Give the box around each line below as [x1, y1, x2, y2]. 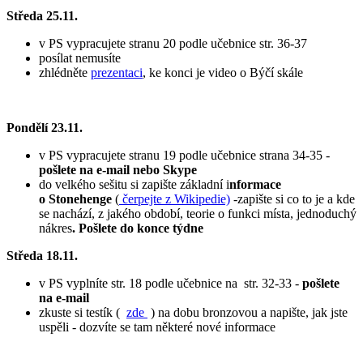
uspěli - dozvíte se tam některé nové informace [39, 320, 275, 335]
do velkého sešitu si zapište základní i [39, 177, 229, 192]
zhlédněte [39, 66, 91, 80]
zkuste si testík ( [39, 305, 126, 320]
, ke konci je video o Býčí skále [143, 66, 303, 80]
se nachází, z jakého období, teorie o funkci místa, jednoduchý [39, 207, 357, 221]
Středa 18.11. [6, 249, 78, 263]
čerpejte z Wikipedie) [119, 192, 230, 207]
